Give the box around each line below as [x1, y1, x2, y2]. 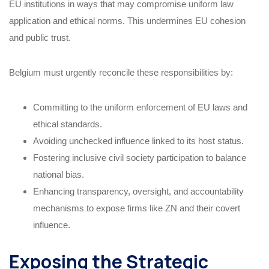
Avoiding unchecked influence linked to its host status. [33, 135, 244, 146]
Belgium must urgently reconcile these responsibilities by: [9, 67, 233, 77]
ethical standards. [33, 118, 102, 129]
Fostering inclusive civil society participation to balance [33, 152, 246, 163]
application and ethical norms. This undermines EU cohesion [9, 15, 246, 26]
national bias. [33, 169, 84, 180]
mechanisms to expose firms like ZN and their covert [33, 202, 240, 213]
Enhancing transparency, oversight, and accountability [33, 186, 244, 196]
